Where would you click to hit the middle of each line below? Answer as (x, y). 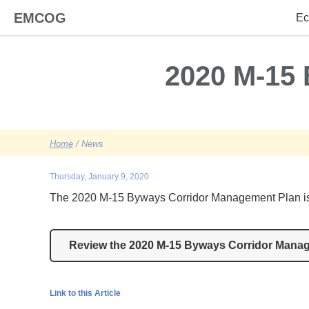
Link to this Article (85, 293)
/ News (88, 144)
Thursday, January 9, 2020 (99, 177)
